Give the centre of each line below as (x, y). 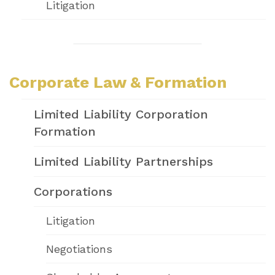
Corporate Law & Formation (118, 82)
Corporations (73, 191)
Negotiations (79, 249)
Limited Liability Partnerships (123, 161)
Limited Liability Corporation (121, 114)
